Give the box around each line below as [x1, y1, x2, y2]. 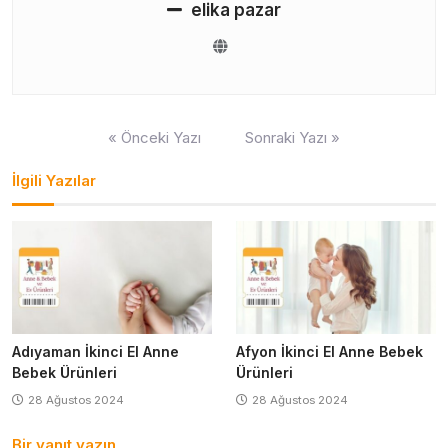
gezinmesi [11, 140, 90, 160]
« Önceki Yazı [108, 127, 201, 147]
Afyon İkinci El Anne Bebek [236, 342, 423, 360]
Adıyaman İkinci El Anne [12, 342, 179, 360]
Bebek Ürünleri [12, 363, 117, 381]
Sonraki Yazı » [245, 127, 340, 147]
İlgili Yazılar [12, 170, 96, 190]
